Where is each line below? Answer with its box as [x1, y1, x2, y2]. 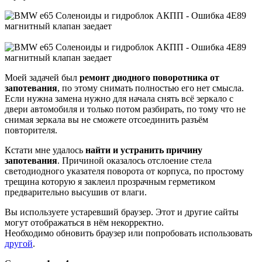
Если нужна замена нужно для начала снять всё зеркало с [5, 94, 233, 104]
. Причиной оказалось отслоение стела [57, 156, 212, 166]
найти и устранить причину [85, 145, 202, 156]
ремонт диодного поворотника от [80, 73, 219, 83]
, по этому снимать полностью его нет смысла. [57, 83, 244, 94]
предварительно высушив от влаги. [5, 187, 147, 198]
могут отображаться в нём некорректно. [5, 218, 164, 228]
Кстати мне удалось [5, 145, 85, 156]
